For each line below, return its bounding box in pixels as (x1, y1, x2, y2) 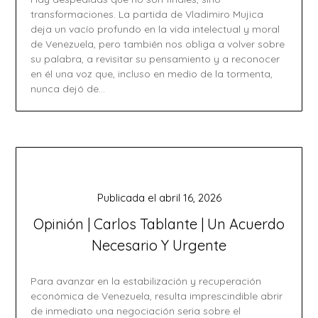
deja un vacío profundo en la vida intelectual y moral (31, 23, 280, 35)
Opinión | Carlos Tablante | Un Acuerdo (33, 215, 285, 233)
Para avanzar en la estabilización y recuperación (31, 275, 262, 287)
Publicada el (97, 191, 159, 204)
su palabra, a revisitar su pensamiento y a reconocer (31, 53, 280, 65)
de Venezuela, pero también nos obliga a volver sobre (31, 38, 285, 50)
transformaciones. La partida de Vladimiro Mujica (31, 8, 264, 21)
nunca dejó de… (31, 82, 106, 95)
